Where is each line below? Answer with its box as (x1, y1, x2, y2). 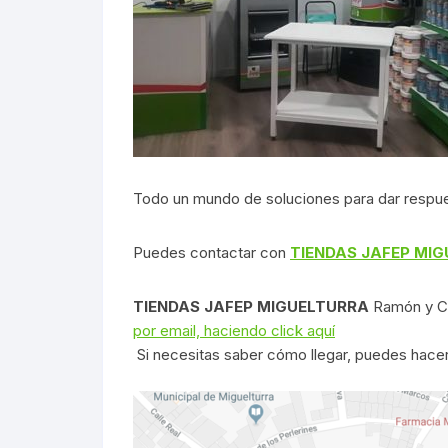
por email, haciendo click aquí (133, 321, 335, 340)
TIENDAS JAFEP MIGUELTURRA (133, 297, 373, 316)
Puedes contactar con (133, 243, 290, 262)
